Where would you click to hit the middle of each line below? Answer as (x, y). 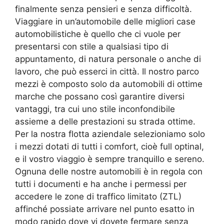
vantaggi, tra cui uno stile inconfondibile (95, 109)
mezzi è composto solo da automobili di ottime (109, 84)
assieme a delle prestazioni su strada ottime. (105, 122)
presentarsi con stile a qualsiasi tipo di (92, 47)
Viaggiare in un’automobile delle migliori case (105, 22)
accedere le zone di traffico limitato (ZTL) (98, 197)
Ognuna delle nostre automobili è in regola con (109, 172)
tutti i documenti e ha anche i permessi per (101, 184)
